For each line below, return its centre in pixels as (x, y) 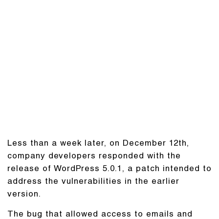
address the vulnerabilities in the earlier (93, 182)
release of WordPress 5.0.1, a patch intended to (109, 169)
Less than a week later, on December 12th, (98, 144)
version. (24, 195)
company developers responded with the (94, 157)
